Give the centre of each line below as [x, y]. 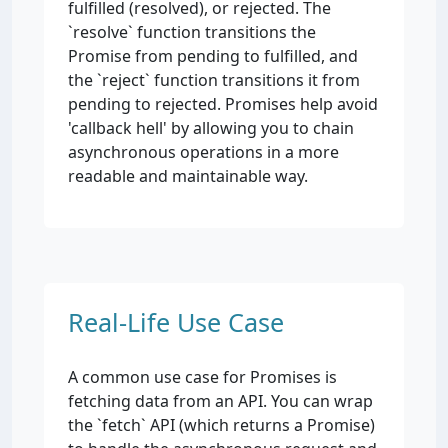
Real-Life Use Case [176, 322]
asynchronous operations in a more [203, 152]
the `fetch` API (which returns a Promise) [221, 425]
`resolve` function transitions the [192, 32]
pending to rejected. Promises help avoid [223, 104]
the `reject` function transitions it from [214, 80]
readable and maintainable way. [188, 176]
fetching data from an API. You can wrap [220, 401]
